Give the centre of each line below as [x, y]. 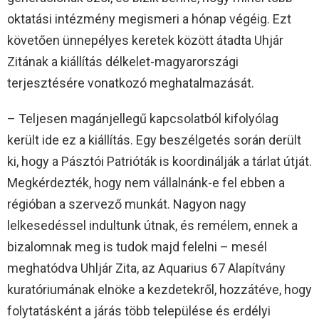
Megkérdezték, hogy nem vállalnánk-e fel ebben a [146, 183]
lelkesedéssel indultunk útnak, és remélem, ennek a [152, 226]
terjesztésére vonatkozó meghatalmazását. [131, 83]
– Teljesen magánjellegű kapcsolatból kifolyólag [143, 119]
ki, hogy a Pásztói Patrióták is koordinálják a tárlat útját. [159, 162]
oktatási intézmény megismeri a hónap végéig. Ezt [149, 19]
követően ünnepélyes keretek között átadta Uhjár [145, 41]
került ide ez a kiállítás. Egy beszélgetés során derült [154, 140]
